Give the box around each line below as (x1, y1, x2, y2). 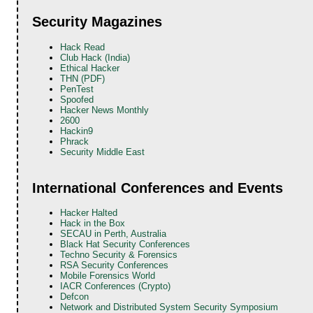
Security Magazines (32, 14, 163, 30)
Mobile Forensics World (60, 270, 156, 281)
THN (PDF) (60, 73, 105, 84)
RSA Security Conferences (60, 259, 169, 270)
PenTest (60, 83, 94, 94)
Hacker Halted (60, 207, 118, 218)
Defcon (60, 291, 89, 302)
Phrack (60, 136, 89, 147)
